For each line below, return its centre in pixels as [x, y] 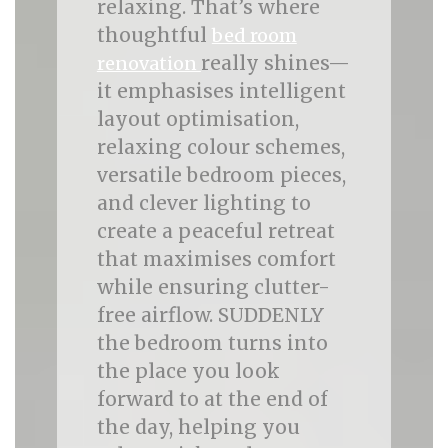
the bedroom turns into [212, 343]
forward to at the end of [212, 399]
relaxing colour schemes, [220, 147]
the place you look [188, 371]
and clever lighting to [203, 203]
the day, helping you [198, 427]
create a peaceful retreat [215, 231]
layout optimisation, [197, 119]
